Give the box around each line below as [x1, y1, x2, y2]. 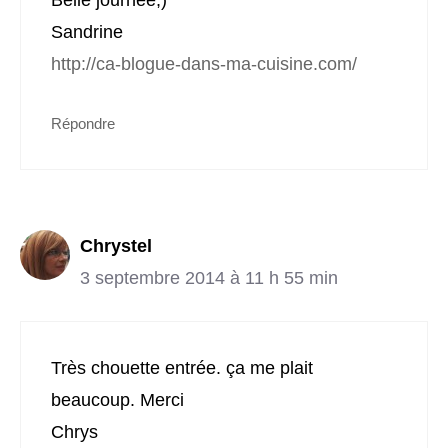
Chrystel [80, 236, 152, 257]
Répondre [51, 115, 115, 133]
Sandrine [51, 22, 123, 43]
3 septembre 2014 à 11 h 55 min [80, 268, 338, 289]
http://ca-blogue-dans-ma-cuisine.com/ [51, 54, 357, 75]
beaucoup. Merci [51, 390, 184, 411]
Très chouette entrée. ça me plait [51, 358, 313, 379]
